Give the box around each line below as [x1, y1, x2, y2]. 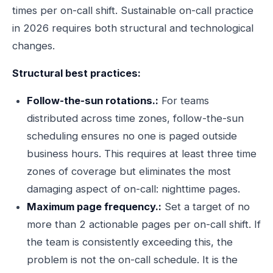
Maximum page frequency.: [27, 200, 161, 213]
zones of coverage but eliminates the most [27, 165, 231, 177]
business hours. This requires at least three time [27, 147, 257, 160]
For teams [158, 94, 209, 107]
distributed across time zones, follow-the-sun [27, 112, 244, 124]
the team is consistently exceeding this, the [27, 236, 233, 248]
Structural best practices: [12, 67, 141, 79]
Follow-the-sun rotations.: [27, 94, 158, 107]
